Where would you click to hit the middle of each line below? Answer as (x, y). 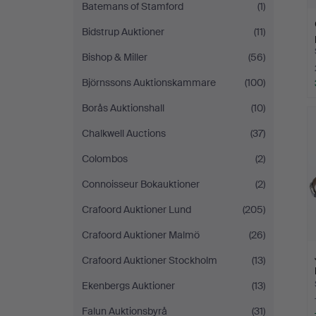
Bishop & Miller (115, 57)
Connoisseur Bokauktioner (141, 184)
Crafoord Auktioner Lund (136, 209)
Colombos (105, 159)
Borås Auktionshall (123, 108)
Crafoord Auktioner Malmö (141, 235)
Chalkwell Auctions (124, 133)
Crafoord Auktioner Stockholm (150, 260)
